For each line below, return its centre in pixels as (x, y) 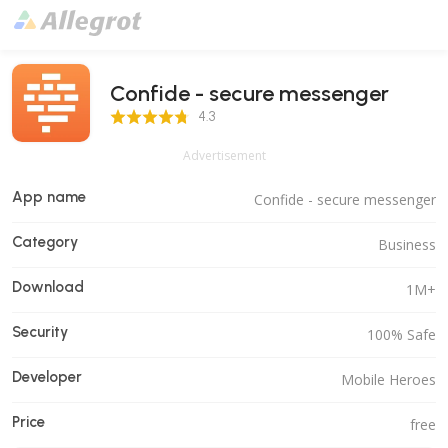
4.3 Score (139, 114)
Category (45, 242)
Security (40, 332)
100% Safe (401, 334)
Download (48, 287)
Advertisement (224, 155)
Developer (47, 377)
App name (49, 197)
